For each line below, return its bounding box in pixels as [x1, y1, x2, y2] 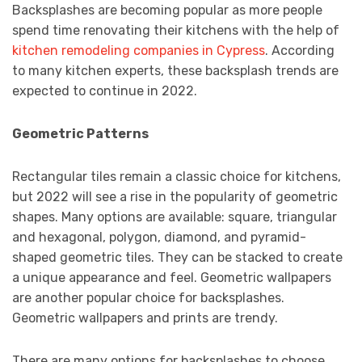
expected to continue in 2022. [12, 83, 197, 99]
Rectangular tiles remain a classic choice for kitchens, [12, 169, 341, 185]
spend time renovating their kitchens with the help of [12, 23, 339, 39]
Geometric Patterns [12, 126, 149, 142]
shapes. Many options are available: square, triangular [12, 209, 337, 225]
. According [265, 43, 335, 59]
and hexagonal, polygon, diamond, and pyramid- [12, 229, 306, 246]
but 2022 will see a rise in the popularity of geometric [12, 189, 338, 205]
